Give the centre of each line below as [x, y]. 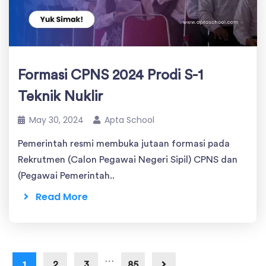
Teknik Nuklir [60, 97]
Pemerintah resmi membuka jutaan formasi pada [124, 144]
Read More [58, 197]
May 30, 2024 [56, 120]
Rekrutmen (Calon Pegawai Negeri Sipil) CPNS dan [128, 160]
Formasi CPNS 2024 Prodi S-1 [110, 76]
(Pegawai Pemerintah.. [66, 176]
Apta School [129, 120]
